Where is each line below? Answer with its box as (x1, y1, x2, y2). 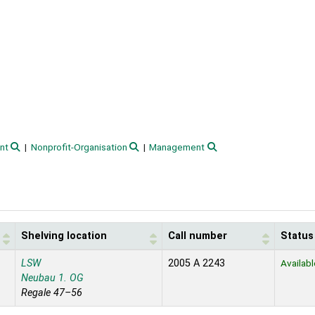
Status (281, 229, 314, 242)
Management (149, 141, 205, 153)
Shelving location (21, 229, 107, 242)
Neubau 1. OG (21, 271, 84, 284)
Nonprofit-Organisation (30, 141, 127, 153)
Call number (168, 229, 227, 242)
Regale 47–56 (21, 286, 82, 299)
